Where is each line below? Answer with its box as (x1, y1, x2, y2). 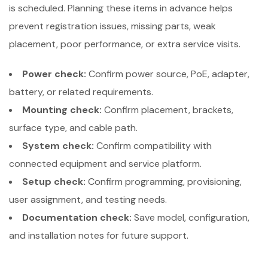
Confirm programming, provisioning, (86, 175, 242, 188)
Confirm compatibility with (94, 139, 212, 152)
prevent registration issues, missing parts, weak (9, 20, 216, 32)
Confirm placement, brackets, (102, 103, 233, 116)
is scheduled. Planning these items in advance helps (9, 2, 233, 14)
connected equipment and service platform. (9, 157, 202, 170)
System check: (22, 139, 94, 152)
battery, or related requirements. (9, 86, 153, 98)
